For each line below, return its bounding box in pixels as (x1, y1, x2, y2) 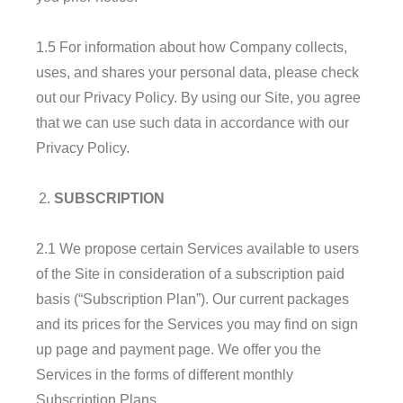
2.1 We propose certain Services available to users (36, 240, 359, 256)
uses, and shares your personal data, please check (36, 64, 359, 80)
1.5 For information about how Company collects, (36, 39, 347, 55)
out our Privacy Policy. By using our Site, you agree (36, 89, 361, 105)
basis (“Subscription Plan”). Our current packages (36, 291, 349, 307)
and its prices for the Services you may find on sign (36, 316, 358, 332)
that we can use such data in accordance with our (36, 114, 349, 130)
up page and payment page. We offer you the (36, 341, 321, 357)
